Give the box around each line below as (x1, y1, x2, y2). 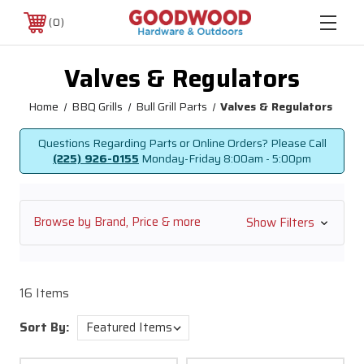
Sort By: (19, 317, 69, 337)
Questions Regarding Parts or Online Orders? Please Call (37, 134, 327, 152)
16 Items (19, 283, 69, 303)
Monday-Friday (139, 149, 223, 167)
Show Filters (245, 212, 318, 232)
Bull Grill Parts (136, 97, 208, 115)
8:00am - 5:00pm (223, 149, 311, 167)
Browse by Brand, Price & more (33, 212, 201, 232)
